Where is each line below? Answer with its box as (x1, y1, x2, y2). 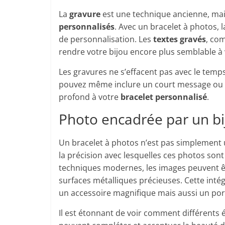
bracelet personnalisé (121, 91, 207, 102)
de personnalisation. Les (59, 34, 153, 45)
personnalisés (59, 21, 115, 32)
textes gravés (153, 34, 206, 45)
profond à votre (59, 91, 121, 102)
